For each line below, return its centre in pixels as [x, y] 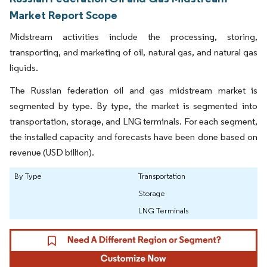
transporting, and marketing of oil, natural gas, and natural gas [133, 52]
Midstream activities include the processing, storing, [133, 37]
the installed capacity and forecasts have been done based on [133, 137]
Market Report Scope [63, 15]
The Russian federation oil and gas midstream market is [133, 91]
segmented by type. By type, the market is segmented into [133, 106]
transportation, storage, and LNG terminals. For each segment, [133, 122]
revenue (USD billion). [52, 153]
